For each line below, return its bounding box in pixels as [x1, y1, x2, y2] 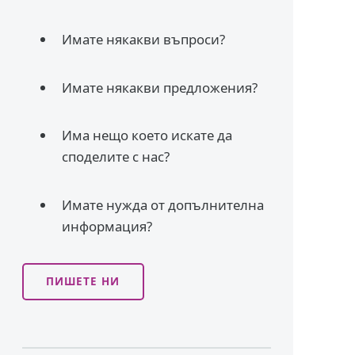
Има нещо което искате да [62, 126, 233, 145]
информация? [62, 216, 153, 235]
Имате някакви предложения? [62, 78, 258, 97]
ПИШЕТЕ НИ [46, 274, 120, 289]
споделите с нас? [62, 147, 170, 166]
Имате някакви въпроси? [62, 29, 226, 48]
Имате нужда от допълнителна [62, 195, 265, 214]
